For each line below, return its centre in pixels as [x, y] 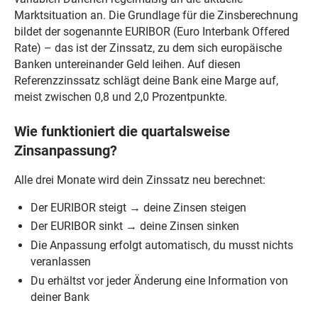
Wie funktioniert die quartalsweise [122, 132]
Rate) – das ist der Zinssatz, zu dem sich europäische [148, 48]
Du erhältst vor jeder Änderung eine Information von [160, 281]
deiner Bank [60, 297]
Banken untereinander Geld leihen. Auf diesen [127, 65]
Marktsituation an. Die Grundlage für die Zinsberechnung [156, 16]
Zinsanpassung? [65, 151]
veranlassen [61, 262]
